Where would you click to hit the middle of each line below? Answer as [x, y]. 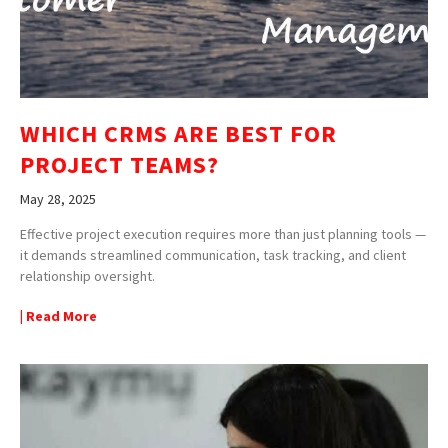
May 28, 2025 [58, 198]
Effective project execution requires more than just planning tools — [223, 233]
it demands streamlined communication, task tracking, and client [213, 254]
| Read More [58, 315]
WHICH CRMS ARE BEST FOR [178, 133]
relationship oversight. [87, 275]
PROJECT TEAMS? [119, 164]
